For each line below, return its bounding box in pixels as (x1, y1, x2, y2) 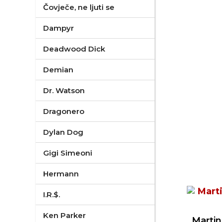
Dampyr (43, 23, 74, 33)
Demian (43, 65, 73, 74)
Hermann (43, 169, 79, 178)
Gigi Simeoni (43, 148, 92, 158)
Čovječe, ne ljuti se (43, 2, 114, 12)
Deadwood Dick (43, 44, 105, 54)
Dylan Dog (43, 127, 83, 137)
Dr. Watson (43, 86, 85, 95)
